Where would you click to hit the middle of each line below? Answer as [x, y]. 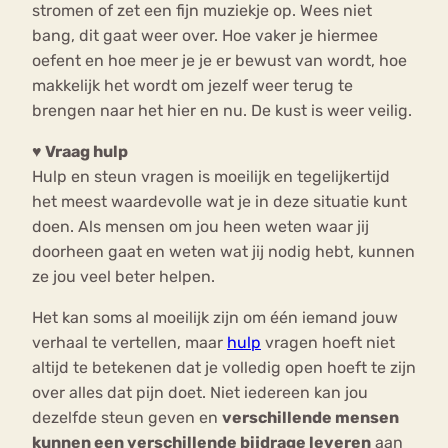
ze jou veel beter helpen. [125, 277]
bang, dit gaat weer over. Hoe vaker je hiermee [205, 36]
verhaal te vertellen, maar [129, 343]
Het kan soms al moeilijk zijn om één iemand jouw [215, 318]
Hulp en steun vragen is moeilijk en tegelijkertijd [211, 177]
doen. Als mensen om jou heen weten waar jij [200, 227]
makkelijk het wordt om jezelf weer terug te [192, 86]
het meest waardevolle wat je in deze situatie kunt [219, 202]
